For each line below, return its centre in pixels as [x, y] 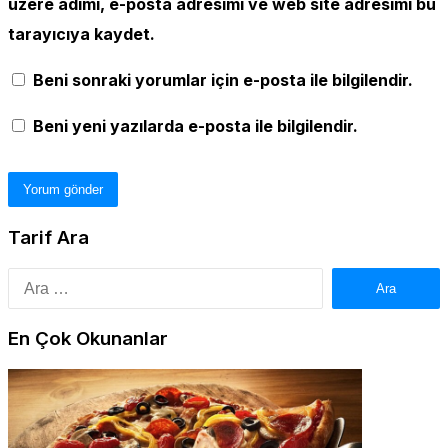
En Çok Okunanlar [88, 339]
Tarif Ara [48, 237]
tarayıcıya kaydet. [81, 34]
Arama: [350, 276]
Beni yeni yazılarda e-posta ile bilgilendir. [195, 126]
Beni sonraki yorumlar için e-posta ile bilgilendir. [223, 80]
